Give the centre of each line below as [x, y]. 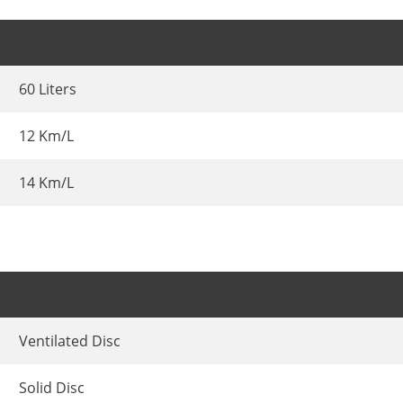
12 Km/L [46, 136]
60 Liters [48, 90]
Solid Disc [52, 387]
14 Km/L [46, 183]
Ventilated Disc [70, 340]
